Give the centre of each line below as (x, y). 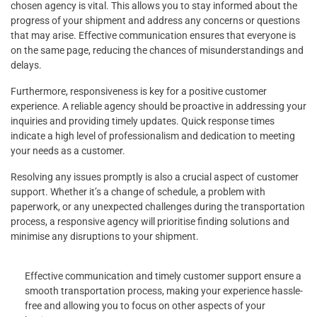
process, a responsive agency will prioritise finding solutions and (150, 222)
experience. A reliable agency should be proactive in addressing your (158, 106)
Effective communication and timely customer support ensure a (163, 276)
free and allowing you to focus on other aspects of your (145, 306)
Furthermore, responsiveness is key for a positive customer (139, 92)
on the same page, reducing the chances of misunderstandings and (157, 51)
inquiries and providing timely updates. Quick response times (143, 121)
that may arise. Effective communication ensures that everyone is (153, 36)
